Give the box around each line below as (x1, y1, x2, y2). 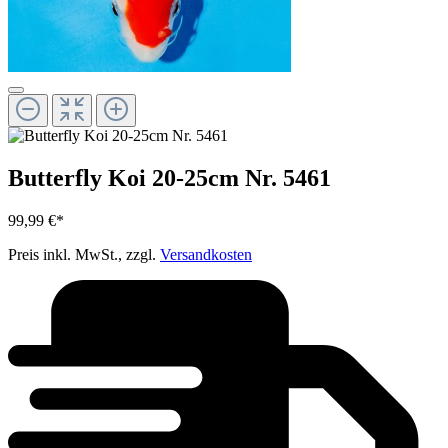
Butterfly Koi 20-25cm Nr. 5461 (8, 165, 331, 192)
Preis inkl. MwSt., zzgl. (8, 246, 160, 264)
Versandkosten (160, 246, 252, 264)
